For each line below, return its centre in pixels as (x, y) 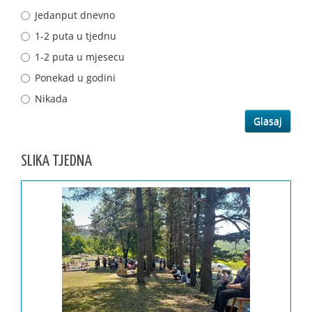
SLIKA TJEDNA (56, 161)
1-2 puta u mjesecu (80, 56)
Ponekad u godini (75, 77)
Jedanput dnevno (75, 15)
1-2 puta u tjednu (76, 36)
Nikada (51, 98)
